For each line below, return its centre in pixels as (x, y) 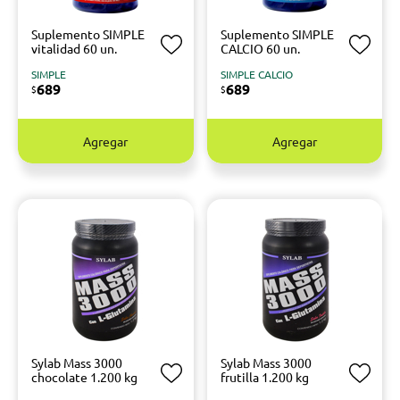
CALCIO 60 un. (260, 48)
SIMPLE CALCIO (256, 74)
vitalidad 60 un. (74, 48)
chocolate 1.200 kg (84, 377)
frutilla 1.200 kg (264, 377)
